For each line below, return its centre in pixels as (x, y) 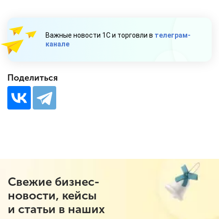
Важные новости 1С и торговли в (100, 35)
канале (57, 44)
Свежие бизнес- (54, 182)
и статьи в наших (56, 209)
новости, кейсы (52, 196)
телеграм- (173, 35)
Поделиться (33, 78)
